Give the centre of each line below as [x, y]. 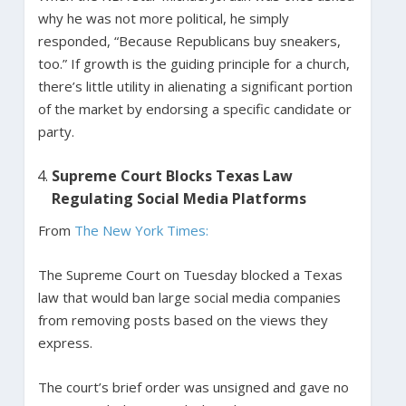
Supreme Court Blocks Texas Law [172, 175]
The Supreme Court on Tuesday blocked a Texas [190, 274]
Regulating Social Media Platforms [180, 198]
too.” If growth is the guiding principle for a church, [193, 63]
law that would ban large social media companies [189, 297]
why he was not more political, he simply [163, 18]
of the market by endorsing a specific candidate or [194, 108]
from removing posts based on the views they [183, 319]
